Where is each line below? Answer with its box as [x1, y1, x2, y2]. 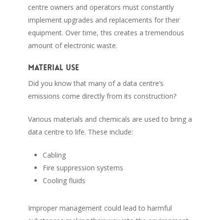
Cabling [42, 150, 66, 160]
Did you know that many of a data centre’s [27, 78, 164, 88]
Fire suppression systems [42, 163, 123, 172]
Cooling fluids [42, 175, 85, 185]
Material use [27, 62, 79, 73]
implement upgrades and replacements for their [27, 15, 180, 25]
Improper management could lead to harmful [27, 203, 172, 213]
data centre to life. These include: [27, 127, 133, 137]
